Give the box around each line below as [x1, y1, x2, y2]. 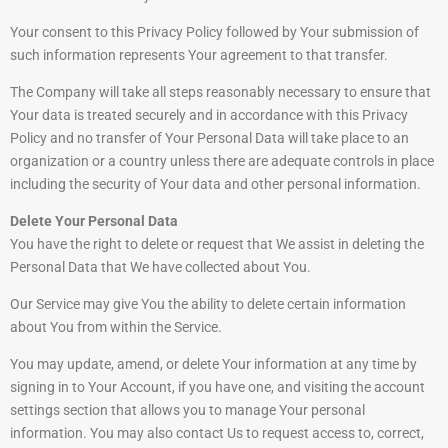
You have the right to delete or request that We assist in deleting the [10, 236, 424, 253]
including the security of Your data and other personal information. [10, 176, 421, 193]
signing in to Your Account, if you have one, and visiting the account [10, 379, 425, 396]
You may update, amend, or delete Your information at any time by [10, 356, 417, 373]
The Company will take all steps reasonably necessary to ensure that [10, 84, 431, 101]
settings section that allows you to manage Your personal [10, 402, 365, 419]
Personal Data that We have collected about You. [10, 259, 311, 276]
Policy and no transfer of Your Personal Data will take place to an [10, 130, 409, 147]
